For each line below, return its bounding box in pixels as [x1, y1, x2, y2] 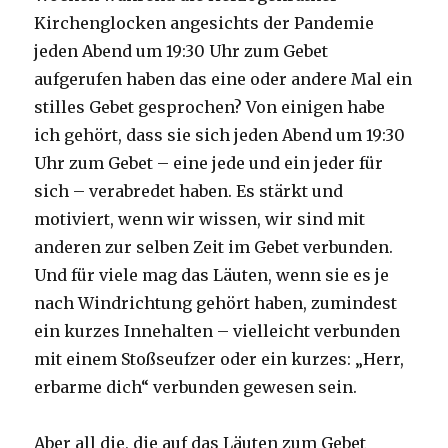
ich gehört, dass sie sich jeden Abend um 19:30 [34, 125, 406, 146]
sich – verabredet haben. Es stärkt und [34, 181, 344, 202]
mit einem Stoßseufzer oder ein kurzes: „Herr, [34, 349, 405, 370]
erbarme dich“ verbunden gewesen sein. [34, 377, 358, 398]
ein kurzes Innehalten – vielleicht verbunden [34, 321, 401, 342]
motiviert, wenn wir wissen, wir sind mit [34, 209, 366, 230]
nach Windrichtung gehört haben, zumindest [34, 293, 398, 314]
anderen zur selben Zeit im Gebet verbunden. [34, 237, 394, 258]
